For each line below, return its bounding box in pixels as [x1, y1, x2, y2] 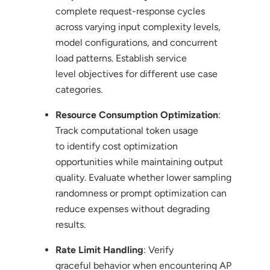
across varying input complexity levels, [55, 20, 221, 33]
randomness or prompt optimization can [55, 187, 227, 199]
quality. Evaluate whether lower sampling [55, 171, 231, 183]
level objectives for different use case [55, 67, 218, 80]
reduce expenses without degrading [55, 202, 210, 215]
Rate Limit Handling [55, 243, 143, 256]
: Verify [143, 243, 174, 256]
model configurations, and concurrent [55, 36, 218, 48]
